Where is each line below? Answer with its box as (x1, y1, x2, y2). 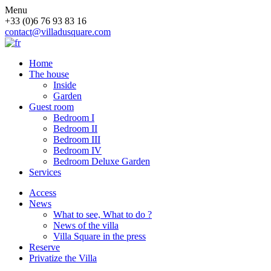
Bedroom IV (53, 145, 102, 155)
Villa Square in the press (53, 231, 146, 241)
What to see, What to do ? (53, 209, 152, 220)
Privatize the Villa (29, 253, 97, 263)
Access (29, 188, 56, 198)
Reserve (29, 242, 60, 252)
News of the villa (53, 220, 119, 230)
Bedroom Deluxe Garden (53, 156, 150, 166)
